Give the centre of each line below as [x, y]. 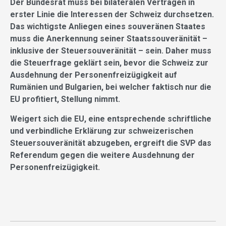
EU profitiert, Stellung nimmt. [65, 99]
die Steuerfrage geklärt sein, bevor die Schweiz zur [109, 63]
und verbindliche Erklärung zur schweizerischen [102, 131]
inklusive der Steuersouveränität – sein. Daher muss [111, 51]
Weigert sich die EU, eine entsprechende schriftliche [111, 119]
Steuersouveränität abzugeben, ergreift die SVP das [111, 143]
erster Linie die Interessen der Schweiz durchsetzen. [112, 15]
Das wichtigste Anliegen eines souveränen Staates [108, 27]
